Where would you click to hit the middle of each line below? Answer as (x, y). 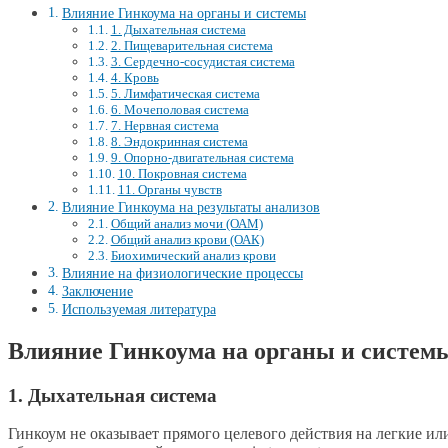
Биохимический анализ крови (193, 255)
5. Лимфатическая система (185, 93)
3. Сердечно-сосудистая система (202, 61)
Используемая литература (138, 308)
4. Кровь (134, 77)
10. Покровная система (182, 173)
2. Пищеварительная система (191, 45)
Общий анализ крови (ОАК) (187, 239)
